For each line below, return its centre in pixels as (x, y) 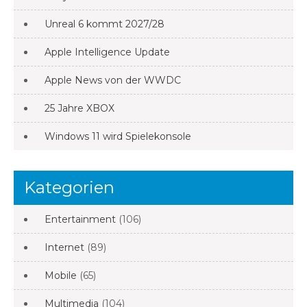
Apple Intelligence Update (107, 52)
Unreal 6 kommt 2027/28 (105, 24)
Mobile (61, 275)
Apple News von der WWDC (113, 80)
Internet (64, 247)
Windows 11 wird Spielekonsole (118, 136)
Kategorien (69, 187)
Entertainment (80, 219)
